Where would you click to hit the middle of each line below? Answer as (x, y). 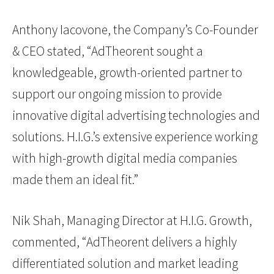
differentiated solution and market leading (125, 264)
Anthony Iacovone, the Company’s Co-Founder (135, 30)
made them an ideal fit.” (75, 180)
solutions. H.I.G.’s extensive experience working (135, 137)
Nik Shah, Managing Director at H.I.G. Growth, (132, 221)
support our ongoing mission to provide (117, 94)
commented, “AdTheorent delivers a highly (124, 242)
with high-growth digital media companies (125, 158)
